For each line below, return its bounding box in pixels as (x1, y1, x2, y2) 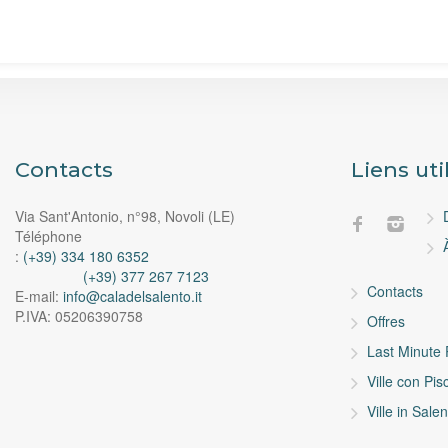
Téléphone (15, 226, 82, 247)
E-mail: (15, 286, 59, 307)
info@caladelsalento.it (63, 286, 202, 307)
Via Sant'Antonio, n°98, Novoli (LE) (15, 206, 235, 227)
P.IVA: (15, 306, 55, 327)
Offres (367, 311, 405, 332)
